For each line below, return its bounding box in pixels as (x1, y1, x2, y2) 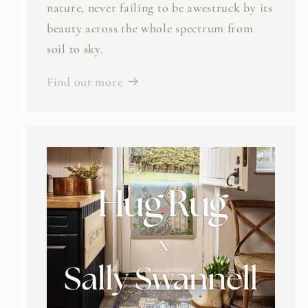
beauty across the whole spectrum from (47, 20, 254, 36)
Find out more (47, 74, 123, 89)
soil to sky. (47, 41, 104, 56)
